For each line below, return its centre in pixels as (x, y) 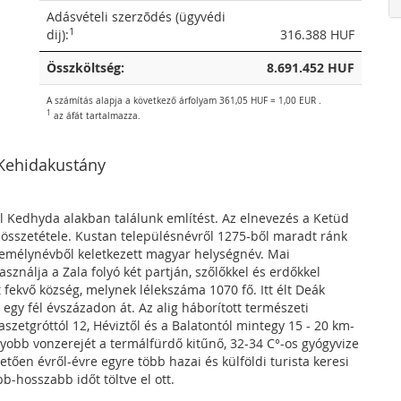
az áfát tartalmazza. (96, 115)
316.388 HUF (317, 34)
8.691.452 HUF (311, 68)
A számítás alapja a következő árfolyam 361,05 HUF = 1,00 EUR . (184, 100)
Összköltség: (85, 68)
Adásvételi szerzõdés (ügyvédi (136, 17)
